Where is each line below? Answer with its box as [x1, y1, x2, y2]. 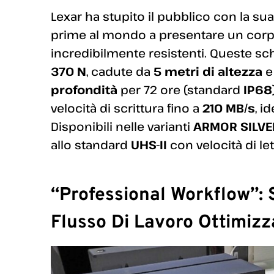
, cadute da [86, 63, 154, 79]
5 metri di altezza [154, 63, 262, 79]
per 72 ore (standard [117, 81, 243, 97]
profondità [51, 81, 117, 97]
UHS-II [131, 136, 167, 152]
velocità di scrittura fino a [51, 100, 202, 116]
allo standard [51, 136, 131, 152]
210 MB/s [202, 100, 255, 116]
